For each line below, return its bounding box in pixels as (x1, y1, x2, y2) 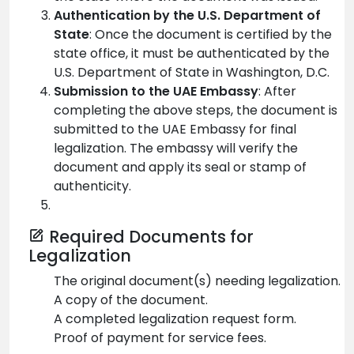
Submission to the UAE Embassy (54, 81, 258, 100)
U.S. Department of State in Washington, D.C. (54, 62, 330, 81)
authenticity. (54, 176, 131, 195)
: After (258, 81, 296, 100)
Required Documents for (45, 224, 254, 248)
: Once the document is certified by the (89, 24, 332, 43)
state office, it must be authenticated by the (54, 43, 330, 62)
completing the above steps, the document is (54, 100, 337, 119)
